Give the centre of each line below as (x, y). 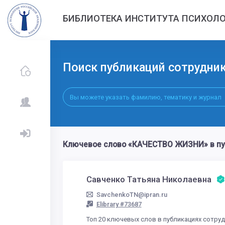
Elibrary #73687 (119, 204)
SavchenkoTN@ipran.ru (132, 195)
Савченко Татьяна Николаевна (150, 180)
